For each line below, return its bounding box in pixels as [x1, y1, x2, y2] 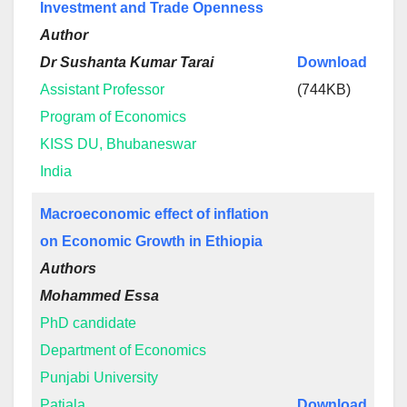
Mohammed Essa [40, 288, 159, 303]
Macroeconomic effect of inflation [40, 206, 269, 222]
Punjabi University [40, 370, 158, 385]
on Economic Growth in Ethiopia [40, 233, 263, 249]
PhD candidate [40, 315, 136, 331]
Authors [40, 261, 96, 276]
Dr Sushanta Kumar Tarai [40, 55, 213, 70]
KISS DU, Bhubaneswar [40, 136, 196, 152]
